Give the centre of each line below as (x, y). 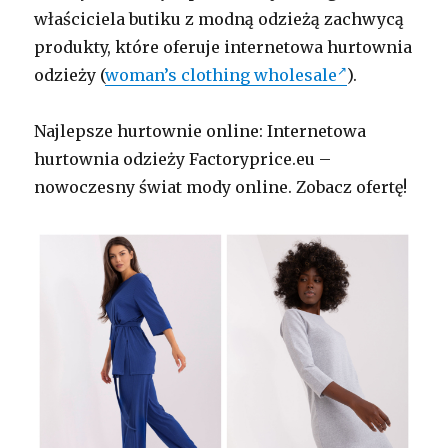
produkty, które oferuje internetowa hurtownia (223, 46)
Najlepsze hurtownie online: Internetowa (200, 130)
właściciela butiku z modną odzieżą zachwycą (219, 18)
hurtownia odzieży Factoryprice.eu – (183, 158)
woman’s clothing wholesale (221, 74)
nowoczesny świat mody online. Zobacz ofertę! (221, 186)
